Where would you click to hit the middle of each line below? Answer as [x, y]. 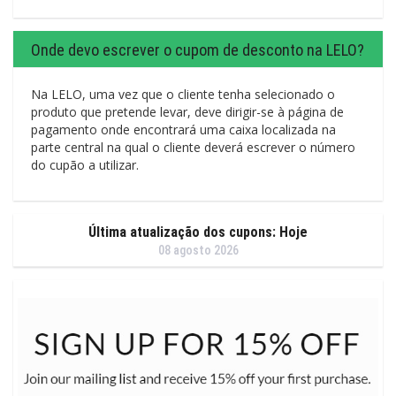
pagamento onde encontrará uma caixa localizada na [183, 130]
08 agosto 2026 [198, 251]
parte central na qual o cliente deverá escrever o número [193, 148]
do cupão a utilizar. [85, 165]
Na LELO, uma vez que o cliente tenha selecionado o [183, 95]
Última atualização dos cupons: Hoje [198, 232]
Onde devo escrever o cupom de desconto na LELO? [198, 50]
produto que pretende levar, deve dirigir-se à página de [187, 112]
